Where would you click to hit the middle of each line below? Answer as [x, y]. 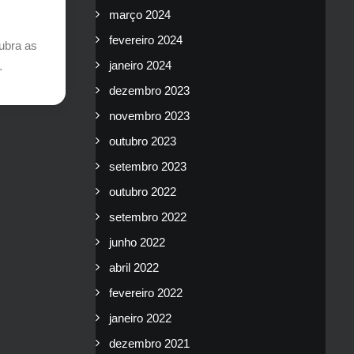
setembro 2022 [148, 217]
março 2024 [140, 15]
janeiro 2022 [140, 318]
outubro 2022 [143, 192]
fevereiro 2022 [146, 293]
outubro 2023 [143, 141]
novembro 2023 [149, 116]
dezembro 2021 [149, 343]
